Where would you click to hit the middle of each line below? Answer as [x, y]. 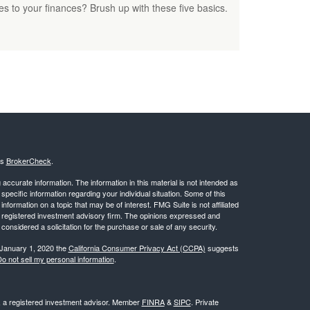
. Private [204, 302]
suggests [222, 248]
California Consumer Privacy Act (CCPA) [137, 248]
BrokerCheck [28, 161]
